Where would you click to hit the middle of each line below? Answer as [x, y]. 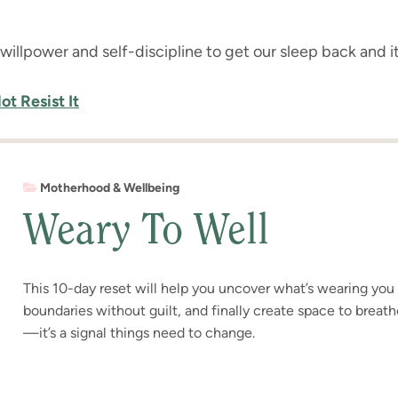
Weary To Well [146, 233]
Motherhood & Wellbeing [110, 188]
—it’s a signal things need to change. [139, 333]
